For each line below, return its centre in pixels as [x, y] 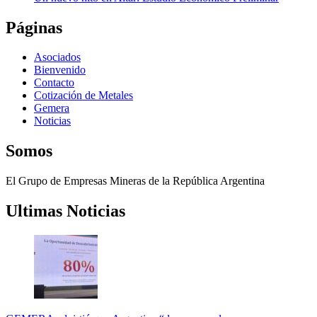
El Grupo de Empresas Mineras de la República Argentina [135, 181]
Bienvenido [60, 70]
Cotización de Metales [83, 96]
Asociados [57, 57]
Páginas [34, 27]
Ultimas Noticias [65, 211]
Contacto [54, 83]
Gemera [52, 108]
